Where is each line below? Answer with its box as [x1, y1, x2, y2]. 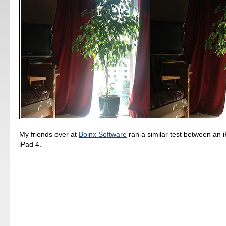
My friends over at [19, 130, 79, 139]
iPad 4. [19, 140, 42, 149]
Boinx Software [79, 130, 127, 139]
